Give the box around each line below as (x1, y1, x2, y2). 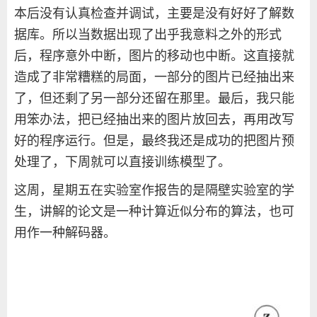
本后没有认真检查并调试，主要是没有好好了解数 (14, 6, 294, 21)
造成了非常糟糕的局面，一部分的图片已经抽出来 (14, 70, 294, 85)
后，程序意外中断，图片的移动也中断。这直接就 (14, 49, 294, 64)
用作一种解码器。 (14, 226, 116, 241)
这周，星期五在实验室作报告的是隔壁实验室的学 (14, 183, 294, 198)
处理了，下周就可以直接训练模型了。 (14, 155, 231, 170)
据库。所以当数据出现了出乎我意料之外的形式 (14, 28, 282, 42)
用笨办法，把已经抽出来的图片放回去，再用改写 (14, 113, 294, 127)
